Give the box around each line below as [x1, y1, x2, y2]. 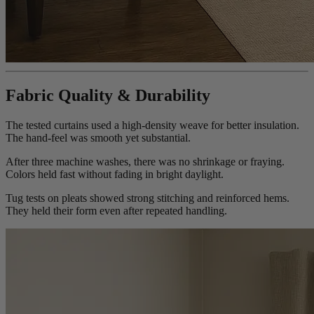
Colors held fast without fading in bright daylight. [6, 168, 224, 181]
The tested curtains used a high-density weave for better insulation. [6, 119, 299, 132]
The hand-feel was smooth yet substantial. [6, 132, 191, 144]
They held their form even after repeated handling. [6, 205, 227, 217]
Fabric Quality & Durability [6, 86, 210, 105]
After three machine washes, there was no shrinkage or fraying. [6, 156, 285, 168]
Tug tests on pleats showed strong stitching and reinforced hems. [6, 192, 289, 205]
